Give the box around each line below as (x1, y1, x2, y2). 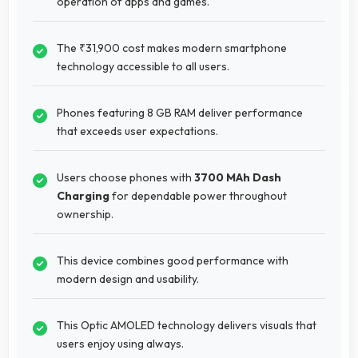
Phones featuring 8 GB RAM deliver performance (57, 105, 303, 120)
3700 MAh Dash (194, 169, 281, 185)
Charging (57, 188, 109, 203)
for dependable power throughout (109, 188, 287, 203)
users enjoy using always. (57, 336, 184, 351)
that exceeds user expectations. (57, 123, 218, 138)
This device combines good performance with (57, 253, 288, 268)
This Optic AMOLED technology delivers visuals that (57, 317, 316, 332)
